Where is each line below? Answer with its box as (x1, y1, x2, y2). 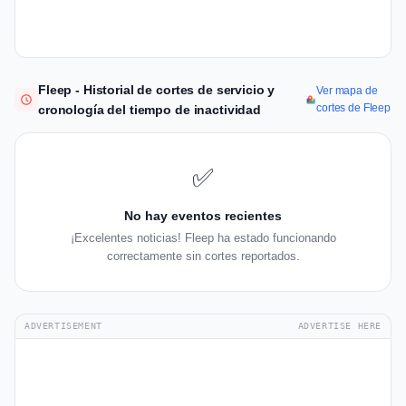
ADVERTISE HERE (297, 321, 382, 332)
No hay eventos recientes (124, 208, 282, 224)
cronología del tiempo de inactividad (38, 102, 261, 118)
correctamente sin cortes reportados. (106, 249, 300, 264)
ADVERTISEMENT (24, 321, 102, 332)
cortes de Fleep (316, 101, 391, 115)
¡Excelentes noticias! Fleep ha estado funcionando (70, 231, 336, 246)
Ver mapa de (316, 84, 378, 98)
